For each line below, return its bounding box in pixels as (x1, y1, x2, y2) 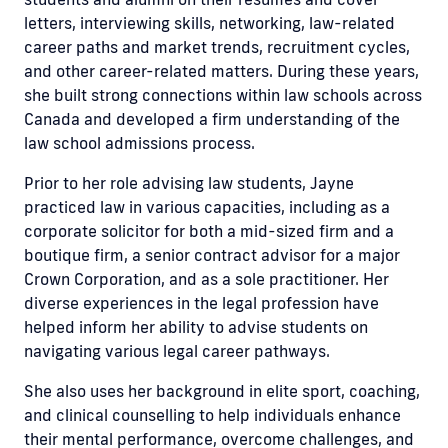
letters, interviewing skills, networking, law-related (24, 13, 395, 34)
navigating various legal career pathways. (24, 341, 330, 362)
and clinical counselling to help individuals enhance (24, 405, 401, 426)
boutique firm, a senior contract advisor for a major (24, 245, 400, 266)
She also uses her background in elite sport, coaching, (24, 381, 420, 402)
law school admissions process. (24, 133, 255, 154)
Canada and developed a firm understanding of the (24, 109, 400, 130)
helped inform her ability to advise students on (24, 317, 368, 338)
